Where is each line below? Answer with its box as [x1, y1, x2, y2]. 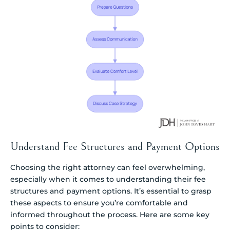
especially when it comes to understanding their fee [10, 174, 206, 184]
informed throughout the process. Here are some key [10, 209, 209, 219]
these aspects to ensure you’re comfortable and [10, 198, 188, 207]
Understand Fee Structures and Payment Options [10, 140, 220, 153]
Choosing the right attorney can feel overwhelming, [10, 162, 205, 172]
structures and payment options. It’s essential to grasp [10, 186, 212, 196]
